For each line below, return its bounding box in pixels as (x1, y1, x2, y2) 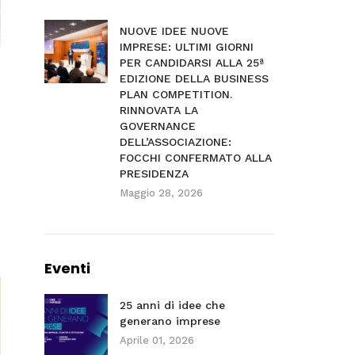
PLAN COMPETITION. (119, 88, 232, 101)
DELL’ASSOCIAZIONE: (119, 136, 231, 148)
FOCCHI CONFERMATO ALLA (119, 151, 272, 164)
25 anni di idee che (119, 299, 225, 311)
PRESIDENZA (119, 167, 189, 180)
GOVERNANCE (119, 120, 196, 132)
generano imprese (119, 315, 220, 327)
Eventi (44, 258, 90, 278)
